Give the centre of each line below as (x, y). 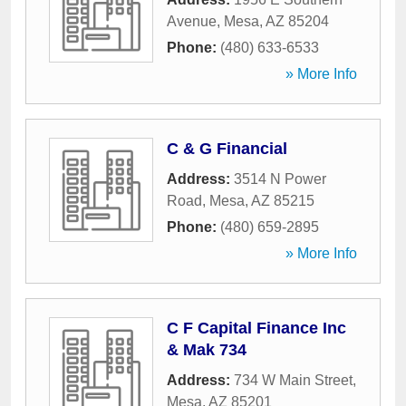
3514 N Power (280, 179)
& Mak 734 (207, 350)
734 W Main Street (293, 380)
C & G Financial (227, 149)
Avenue (192, 21)
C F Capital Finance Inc (256, 328)
